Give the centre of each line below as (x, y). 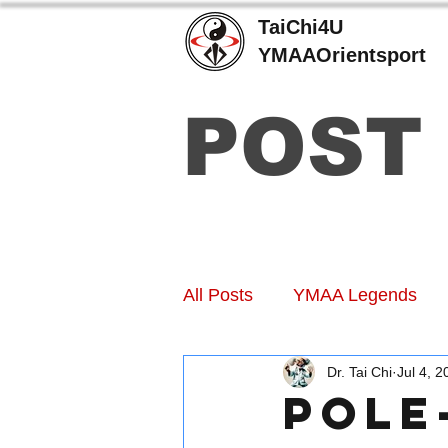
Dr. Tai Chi (359, 371)
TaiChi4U (300, 27)
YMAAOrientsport (342, 55)
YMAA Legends (355, 294)
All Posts (218, 294)
